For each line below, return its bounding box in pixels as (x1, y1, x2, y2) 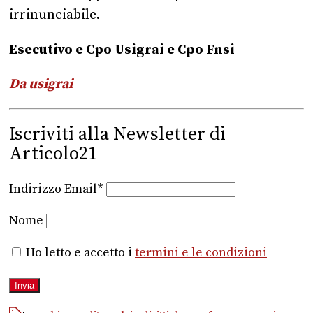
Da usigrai (9, 75, 73, 92)
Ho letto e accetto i (23, 245, 135, 261)
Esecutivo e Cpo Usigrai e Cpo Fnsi (9, 41, 235, 58)
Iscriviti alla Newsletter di (9, 122, 226, 146)
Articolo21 (9, 142, 97, 166)
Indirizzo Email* (9, 181, 106, 197)
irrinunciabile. (9, 6, 100, 24)
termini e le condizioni (135, 245, 267, 261)
